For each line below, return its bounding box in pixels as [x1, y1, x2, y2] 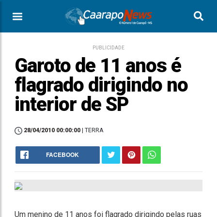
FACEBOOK [46, 150, 79, 159]
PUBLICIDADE [93, 45, 124, 50]
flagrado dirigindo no [15, 74, 188, 96]
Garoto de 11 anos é [15, 54, 181, 77]
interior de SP [15, 93, 129, 116]
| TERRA [82, 127, 103, 134]
